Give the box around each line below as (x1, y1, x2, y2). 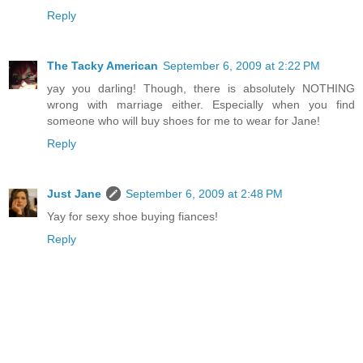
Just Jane (47, 187, 101, 201)
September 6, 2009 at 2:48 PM (126, 187, 283, 201)
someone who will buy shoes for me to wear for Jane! (47, 114, 320, 128)
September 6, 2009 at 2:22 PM (163, 59, 320, 73)
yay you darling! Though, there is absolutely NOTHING (47, 82, 355, 96)
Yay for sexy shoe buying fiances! (47, 210, 218, 224)
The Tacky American (47, 59, 158, 73)
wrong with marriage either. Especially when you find (47, 98, 355, 112)
